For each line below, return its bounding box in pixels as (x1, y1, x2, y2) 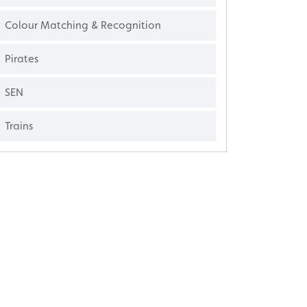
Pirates (5, 51, 38, 65)
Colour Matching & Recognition (5, 18, 161, 32)
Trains (5, 119, 33, 132)
